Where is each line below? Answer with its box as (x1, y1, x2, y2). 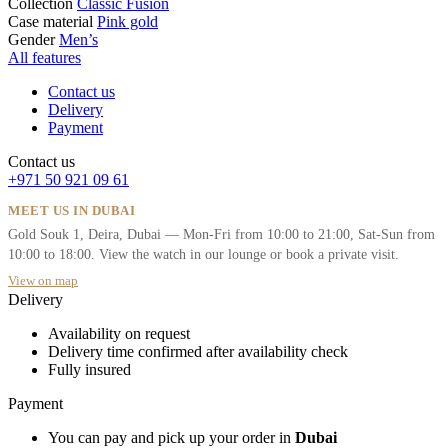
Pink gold (97, 13, 158, 31)
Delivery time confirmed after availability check (48, 343, 348, 361)
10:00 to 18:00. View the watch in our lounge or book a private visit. (8, 247, 399, 263)
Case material (8, 13, 93, 31)
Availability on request (48, 325, 190, 343)
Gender (8, 31, 55, 49)
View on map (8, 273, 78, 289)
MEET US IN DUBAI (8, 203, 135, 219)
